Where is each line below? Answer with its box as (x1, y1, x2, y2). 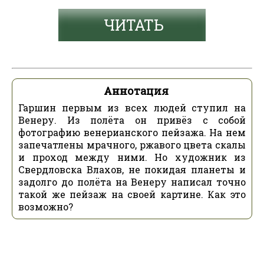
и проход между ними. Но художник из (18, 151, 246, 163)
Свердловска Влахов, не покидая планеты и (18, 163, 246, 176)
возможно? (18, 200, 73, 213)
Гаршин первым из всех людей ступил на (18, 101, 246, 114)
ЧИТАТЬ (104, 15, 164, 35)
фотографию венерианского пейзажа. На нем (18, 126, 246, 138)
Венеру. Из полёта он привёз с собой (18, 114, 246, 126)
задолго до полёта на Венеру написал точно (18, 176, 246, 188)
